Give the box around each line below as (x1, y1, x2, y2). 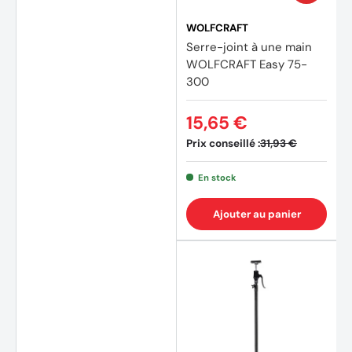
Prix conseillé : (186, 136, 260, 150)
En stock (197, 171, 236, 183)
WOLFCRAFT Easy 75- (186, 56, 307, 72)
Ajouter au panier (212, 207, 301, 221)
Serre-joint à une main (186, 38, 312, 55)
